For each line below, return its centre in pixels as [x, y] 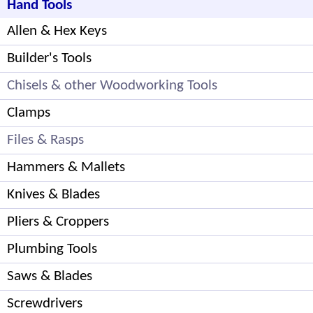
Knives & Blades [53, 194]
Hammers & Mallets [66, 167]
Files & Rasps [45, 140]
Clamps [29, 112]
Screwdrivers [45, 303]
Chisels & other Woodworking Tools [112, 85]
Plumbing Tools [52, 249]
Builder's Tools [49, 58]
